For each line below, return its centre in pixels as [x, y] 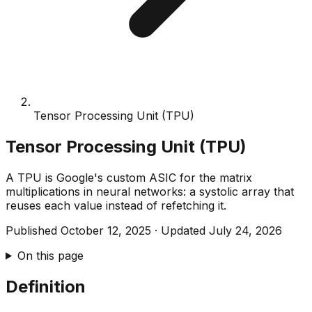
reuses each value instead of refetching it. [116, 205]
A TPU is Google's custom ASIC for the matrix [129, 177]
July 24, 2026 [245, 230]
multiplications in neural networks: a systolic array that [150, 191]
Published [33, 230]
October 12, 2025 [106, 230]
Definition [46, 286]
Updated [185, 230]
